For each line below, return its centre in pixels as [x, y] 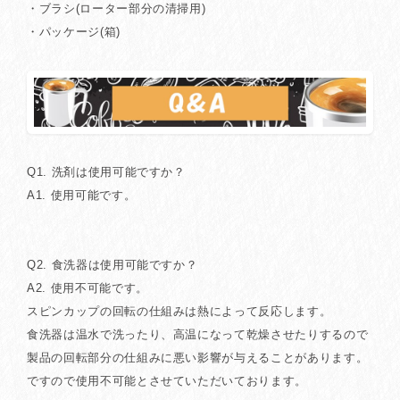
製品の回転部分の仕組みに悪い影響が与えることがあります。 [198, 358]
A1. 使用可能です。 [82, 196]
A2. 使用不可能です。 [87, 288]
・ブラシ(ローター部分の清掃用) [117, 9]
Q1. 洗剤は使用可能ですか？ [106, 172]
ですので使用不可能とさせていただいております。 [167, 381]
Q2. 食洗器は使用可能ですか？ [112, 265]
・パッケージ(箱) [74, 32]
